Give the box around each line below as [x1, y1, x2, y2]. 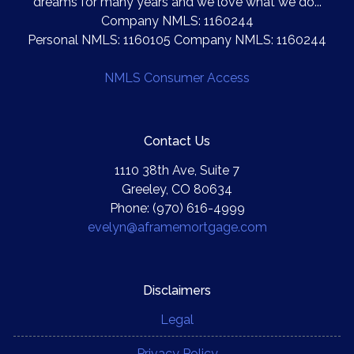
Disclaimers [143, 282, 211, 298]
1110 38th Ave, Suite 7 [115, 162, 239, 178]
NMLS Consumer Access [104, 70, 250, 85]
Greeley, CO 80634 [122, 181, 232, 197]
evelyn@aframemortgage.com [87, 219, 267, 235]
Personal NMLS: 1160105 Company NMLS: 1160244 [28, 32, 326, 47]
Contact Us [144, 133, 210, 149]
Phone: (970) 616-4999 [109, 200, 245, 216]
